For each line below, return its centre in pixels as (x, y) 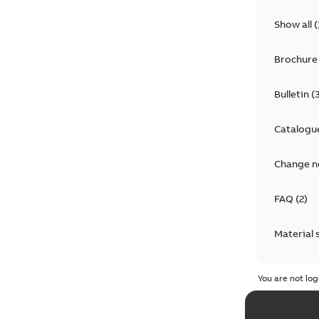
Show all (294, 24)
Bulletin (291, 94)
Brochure (296, 59)
